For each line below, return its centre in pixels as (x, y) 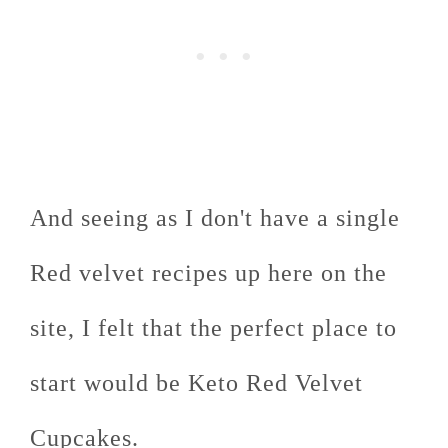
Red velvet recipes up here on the (208, 273)
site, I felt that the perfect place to (213, 328)
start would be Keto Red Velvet (196, 383)
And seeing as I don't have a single (215, 218)
